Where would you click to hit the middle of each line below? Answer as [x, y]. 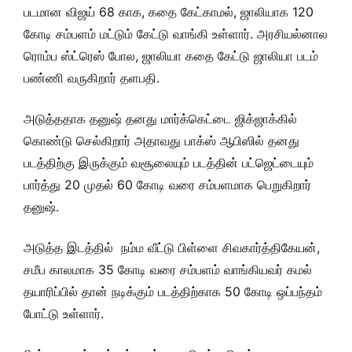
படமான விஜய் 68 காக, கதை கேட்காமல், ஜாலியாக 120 [169, 12]
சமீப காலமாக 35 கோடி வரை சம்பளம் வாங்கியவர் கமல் [168, 269]
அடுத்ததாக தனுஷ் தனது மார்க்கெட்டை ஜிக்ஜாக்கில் [160, 119]
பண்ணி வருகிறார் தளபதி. [92, 78]
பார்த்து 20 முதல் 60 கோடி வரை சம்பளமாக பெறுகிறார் [167, 185]
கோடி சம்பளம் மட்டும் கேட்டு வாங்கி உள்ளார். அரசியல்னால [176, 34]
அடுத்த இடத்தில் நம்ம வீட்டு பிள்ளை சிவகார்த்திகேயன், [172, 247]
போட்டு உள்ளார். [64, 313]
